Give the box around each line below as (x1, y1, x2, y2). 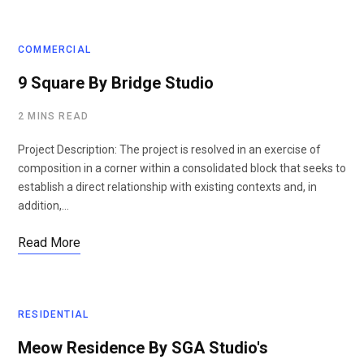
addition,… (18, 199, 69, 212)
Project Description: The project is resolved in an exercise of (18, 143, 321, 156)
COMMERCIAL (18, 44, 91, 55)
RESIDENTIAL (18, 309, 89, 320)
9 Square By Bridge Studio (18, 73, 214, 93)
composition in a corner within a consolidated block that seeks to (18, 162, 346, 175)
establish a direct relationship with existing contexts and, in (18, 180, 317, 193)
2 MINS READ (18, 110, 89, 122)
